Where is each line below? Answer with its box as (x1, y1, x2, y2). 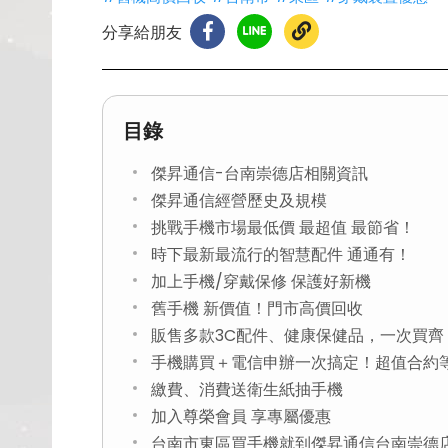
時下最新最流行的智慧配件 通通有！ (151, 243, 411, 266)
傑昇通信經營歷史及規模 (151, 189, 327, 212)
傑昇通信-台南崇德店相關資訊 (151, 162, 368, 185)
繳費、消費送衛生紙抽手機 (151, 378, 343, 401)
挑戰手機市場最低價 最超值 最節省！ (151, 216, 415, 239)
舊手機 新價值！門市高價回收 (151, 297, 363, 320)
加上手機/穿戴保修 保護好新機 (151, 270, 371, 293)
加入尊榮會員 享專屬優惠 (151, 405, 331, 428)
